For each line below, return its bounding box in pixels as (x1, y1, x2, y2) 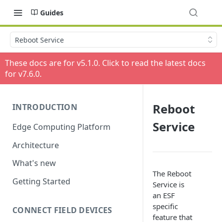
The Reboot (153, 168, 191, 178)
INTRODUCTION (12, 102, 77, 112)
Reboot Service (15, 35, 64, 45)
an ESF (153, 190, 175, 200)
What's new (12, 158, 56, 169)
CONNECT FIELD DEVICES (12, 204, 112, 216)
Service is (153, 179, 184, 189)
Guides (40, 7, 63, 17)
